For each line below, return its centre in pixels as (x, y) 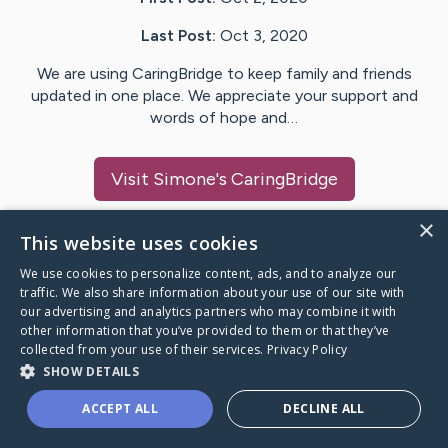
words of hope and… (224, 118)
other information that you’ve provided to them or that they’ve (205, 330)
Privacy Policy (307, 349)
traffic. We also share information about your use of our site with (212, 292)
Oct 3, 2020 (263, 36)
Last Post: (178, 36)
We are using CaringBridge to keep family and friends (224, 74)
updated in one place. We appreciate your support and (224, 96)
